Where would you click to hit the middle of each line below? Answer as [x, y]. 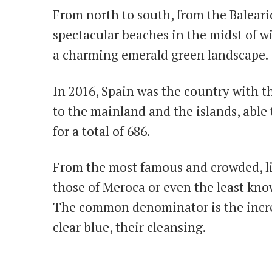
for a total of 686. [101, 131]
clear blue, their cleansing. [129, 227]
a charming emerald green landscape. [161, 55]
